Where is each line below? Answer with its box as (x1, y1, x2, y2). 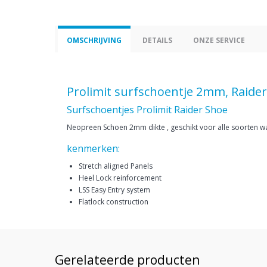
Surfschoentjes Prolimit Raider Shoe (67, 103, 228, 116)
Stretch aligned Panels (79, 161, 153, 171)
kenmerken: (67, 142, 120, 155)
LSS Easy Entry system (79, 185, 150, 195)
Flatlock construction (79, 197, 148, 207)
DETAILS (142, 35, 172, 45)
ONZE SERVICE (193, 35, 245, 45)
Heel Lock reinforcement (79, 173, 162, 183)
